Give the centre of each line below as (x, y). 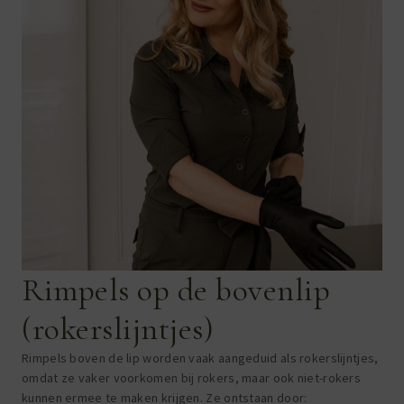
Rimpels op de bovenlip (176, 289)
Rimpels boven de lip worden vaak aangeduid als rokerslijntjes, (200, 358)
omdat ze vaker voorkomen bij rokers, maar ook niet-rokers (192, 377)
